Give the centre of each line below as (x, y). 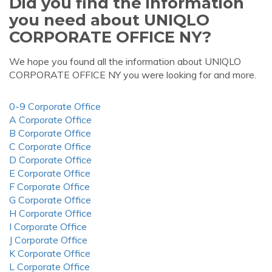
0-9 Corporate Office (55, 106)
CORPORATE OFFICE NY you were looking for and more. (133, 75)
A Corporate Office (50, 120)
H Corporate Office (50, 213)
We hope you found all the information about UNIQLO (125, 61)
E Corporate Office (50, 173)
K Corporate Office (50, 253)
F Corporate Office (49, 186)
